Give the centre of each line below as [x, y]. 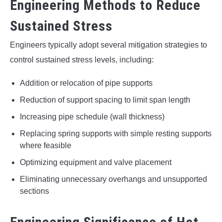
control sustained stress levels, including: [82, 60]
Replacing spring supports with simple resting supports [116, 134]
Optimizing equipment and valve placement [96, 163]
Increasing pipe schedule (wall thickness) [92, 117]
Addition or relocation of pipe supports [86, 83]
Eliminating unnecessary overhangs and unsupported [113, 179]
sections [34, 191]
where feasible [46, 146]
